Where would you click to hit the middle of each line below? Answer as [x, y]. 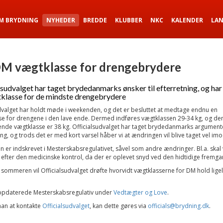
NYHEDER [61, 20]
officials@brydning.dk [178, 206]
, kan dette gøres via [118, 206]
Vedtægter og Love [140, 192]
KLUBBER [129, 20]
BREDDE [95, 20]
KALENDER [187, 20]
